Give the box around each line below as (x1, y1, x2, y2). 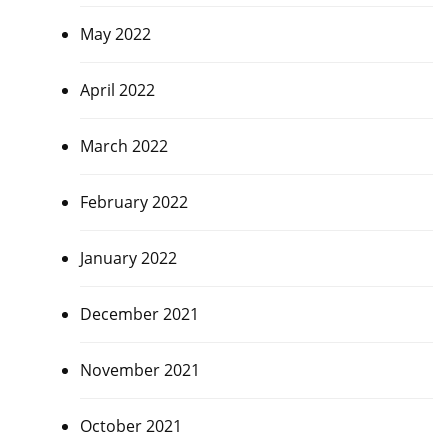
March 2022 (79, 134, 168, 157)
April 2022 (79, 78, 155, 101)
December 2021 (79, 302, 199, 325)
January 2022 (79, 246, 177, 269)
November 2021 (79, 358, 200, 381)
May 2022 (79, 22, 151, 45)
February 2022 (79, 190, 188, 213)
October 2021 (79, 414, 182, 437)
